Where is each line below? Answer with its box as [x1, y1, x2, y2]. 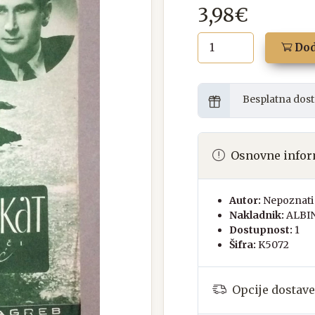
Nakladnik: [229, 208, 284, 221]
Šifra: [229, 238, 256, 251]
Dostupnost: [229, 223, 292, 236]
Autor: [229, 193, 261, 207]
